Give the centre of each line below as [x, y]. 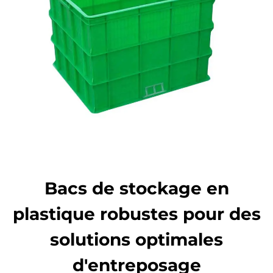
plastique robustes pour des [136, 214]
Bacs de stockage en [136, 188]
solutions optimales [136, 239]
